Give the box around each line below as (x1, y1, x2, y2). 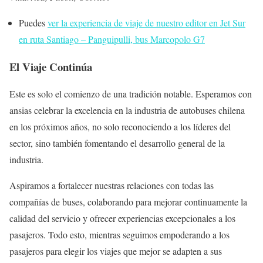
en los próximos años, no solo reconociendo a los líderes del (9, 120, 231, 133)
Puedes (19, 16, 48, 29)
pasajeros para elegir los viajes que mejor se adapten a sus (9, 245, 222, 258)
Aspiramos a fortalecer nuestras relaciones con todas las (9, 179, 214, 192)
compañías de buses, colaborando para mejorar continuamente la (9, 195, 247, 208)
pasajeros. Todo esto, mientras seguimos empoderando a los (9, 228, 230, 241)
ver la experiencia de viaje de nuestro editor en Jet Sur (48, 16, 245, 29)
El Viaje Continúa (9, 58, 92, 75)
